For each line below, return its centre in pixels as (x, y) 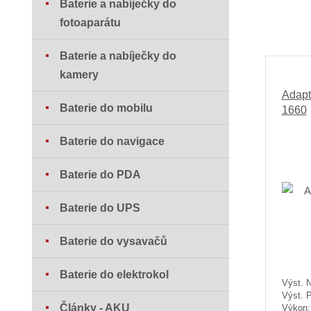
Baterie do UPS (100, 208)
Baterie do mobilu (107, 108)
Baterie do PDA (101, 175)
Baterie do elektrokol (115, 275)
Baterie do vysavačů (114, 242)
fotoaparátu (91, 23)
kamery (79, 75)
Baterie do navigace (112, 142)
